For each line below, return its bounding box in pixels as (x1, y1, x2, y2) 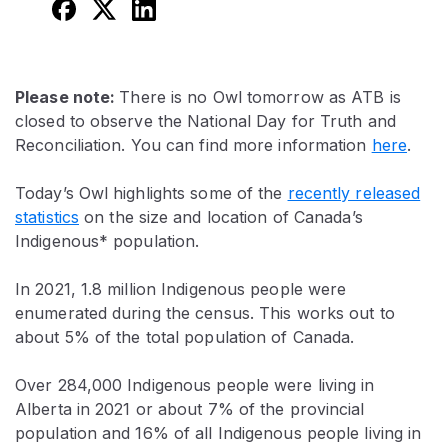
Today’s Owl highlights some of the (15, 182, 288, 203)
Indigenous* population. (15, 230, 200, 251)
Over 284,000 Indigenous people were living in (15, 374, 375, 395)
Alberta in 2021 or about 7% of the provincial (15, 398, 365, 419)
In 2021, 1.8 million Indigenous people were (15, 278, 347, 299)
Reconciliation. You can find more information (15, 134, 372, 155)
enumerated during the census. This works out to (15, 302, 395, 323)
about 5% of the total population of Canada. (15, 326, 355, 347)
